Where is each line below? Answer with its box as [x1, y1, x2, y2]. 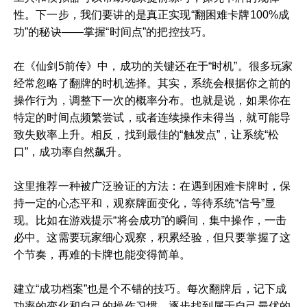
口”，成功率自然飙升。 [14, 145, 128, 158]
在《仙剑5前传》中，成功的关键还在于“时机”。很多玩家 [14, 60, 293, 72]
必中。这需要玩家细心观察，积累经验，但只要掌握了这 [14, 231, 291, 243]
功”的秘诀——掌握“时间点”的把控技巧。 [14, 25, 213, 38]
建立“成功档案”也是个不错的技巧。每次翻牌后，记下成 [14, 282, 287, 295]
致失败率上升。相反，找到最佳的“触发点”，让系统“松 [14, 128, 280, 140]
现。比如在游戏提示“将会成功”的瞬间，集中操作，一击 [14, 214, 287, 226]
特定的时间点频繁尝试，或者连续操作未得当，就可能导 [14, 111, 291, 123]
